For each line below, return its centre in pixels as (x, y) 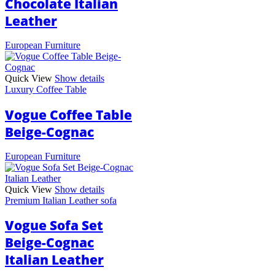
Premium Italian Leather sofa (61, 200)
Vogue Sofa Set (54, 226)
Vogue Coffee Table (68, 114)
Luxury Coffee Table (46, 90)
